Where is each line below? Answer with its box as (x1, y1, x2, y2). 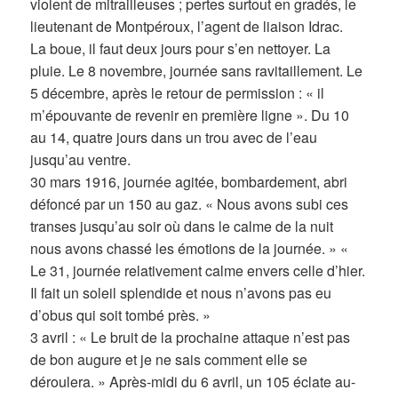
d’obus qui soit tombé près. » (30, 305, 211, 326)
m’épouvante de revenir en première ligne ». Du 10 (30, 105, 350, 126)
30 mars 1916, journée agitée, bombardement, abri (30, 171, 348, 193)
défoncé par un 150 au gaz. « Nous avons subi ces (30, 194, 349, 215)
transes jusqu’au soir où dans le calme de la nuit (30, 216, 334, 237)
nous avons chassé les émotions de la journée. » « (30, 238, 349, 259)
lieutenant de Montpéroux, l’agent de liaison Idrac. (30, 16, 344, 37)
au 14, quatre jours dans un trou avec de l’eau (30, 127, 318, 148)
